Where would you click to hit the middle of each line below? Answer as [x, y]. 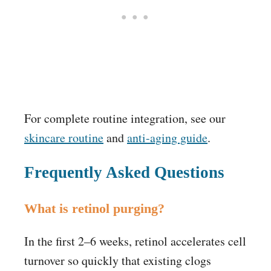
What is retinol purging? [94, 209]
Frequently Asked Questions [124, 173]
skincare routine [64, 138]
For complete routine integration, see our [125, 119]
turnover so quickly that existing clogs [118, 261]
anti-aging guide [167, 138]
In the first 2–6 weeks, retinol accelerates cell [135, 241]
